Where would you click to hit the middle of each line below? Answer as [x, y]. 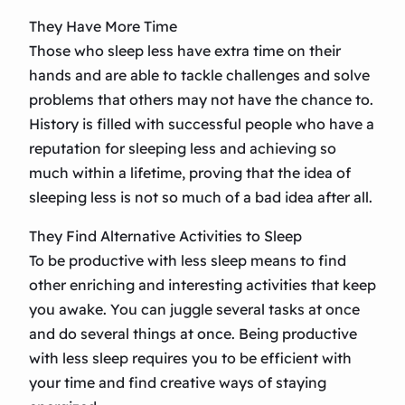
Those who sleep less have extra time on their [185, 51]
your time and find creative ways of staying [178, 383]
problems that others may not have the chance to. [201, 100]
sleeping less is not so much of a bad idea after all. [201, 198]
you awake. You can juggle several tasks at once [194, 310]
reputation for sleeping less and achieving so [183, 149]
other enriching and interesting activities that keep [202, 285]
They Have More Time [103, 27]
